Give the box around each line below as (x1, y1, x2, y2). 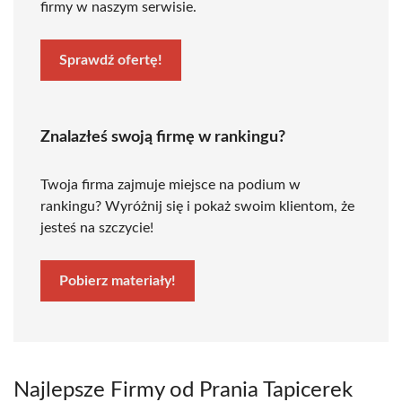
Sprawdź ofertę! (59, 53, 162, 67)
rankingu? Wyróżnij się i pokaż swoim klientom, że (40, 199, 354, 214)
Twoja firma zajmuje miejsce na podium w (40, 178, 301, 192)
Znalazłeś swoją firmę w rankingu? (40, 129, 285, 145)
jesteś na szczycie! (40, 221, 153, 235)
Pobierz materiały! (59, 274, 176, 288)
